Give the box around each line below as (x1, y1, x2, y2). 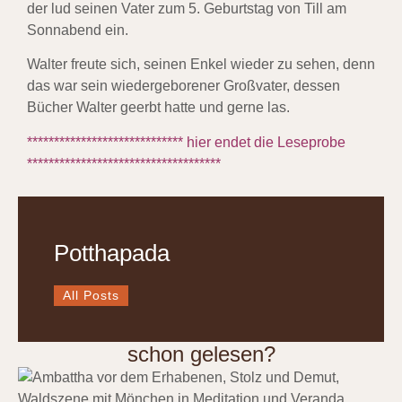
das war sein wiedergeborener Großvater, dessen (27, 78, 340, 94)
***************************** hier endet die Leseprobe (27, 134, 345, 150)
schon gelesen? (127, 342, 275, 367)
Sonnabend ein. (27, 22, 128, 38)
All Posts (63, 289, 119, 303)
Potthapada (54, 240, 170, 267)
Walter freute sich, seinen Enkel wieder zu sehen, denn (27, 57, 375, 73)
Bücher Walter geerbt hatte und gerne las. (27, 100, 290, 116)
